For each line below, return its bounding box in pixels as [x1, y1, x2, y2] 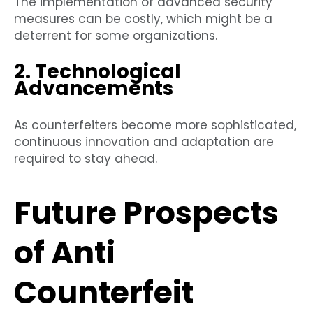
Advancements [14, 75, 173, 103]
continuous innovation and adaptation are [14, 133, 274, 151]
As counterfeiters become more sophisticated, [14, 117, 296, 134]
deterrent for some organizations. [14, 27, 217, 45]
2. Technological [14, 58, 181, 86]
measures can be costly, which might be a [14, 10, 272, 28]
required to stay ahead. [14, 150, 157, 168]
